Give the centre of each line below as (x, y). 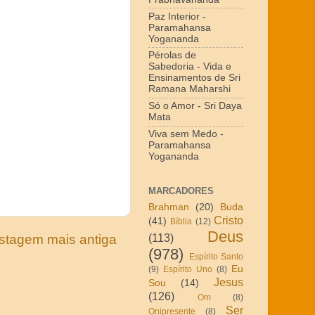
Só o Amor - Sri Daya (195, 106)
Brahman (169, 207)
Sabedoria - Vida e (190, 67)
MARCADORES (181, 191)
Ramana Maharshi (189, 89)
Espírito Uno (188, 269)
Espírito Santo (216, 256)
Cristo (229, 220)
